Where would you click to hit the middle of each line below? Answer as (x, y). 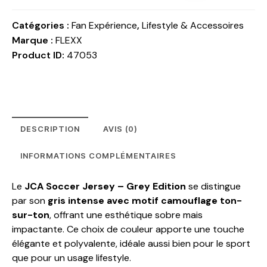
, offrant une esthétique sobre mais (126, 215)
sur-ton (31, 215)
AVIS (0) (120, 128)
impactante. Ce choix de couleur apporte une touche (128, 229)
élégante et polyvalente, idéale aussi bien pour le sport (131, 243)
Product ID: (39, 55)
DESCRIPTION (50, 128)
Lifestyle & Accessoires (193, 25)
